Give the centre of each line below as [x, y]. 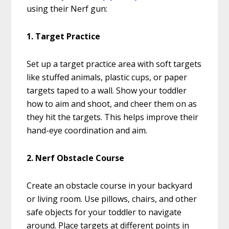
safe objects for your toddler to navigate [104, 212]
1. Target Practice [64, 37]
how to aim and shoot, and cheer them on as [112, 104]
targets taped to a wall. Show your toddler [107, 91]
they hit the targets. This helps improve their [113, 117]
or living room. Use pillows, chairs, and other [112, 199]
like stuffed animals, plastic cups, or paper [107, 77]
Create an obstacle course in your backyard [110, 186]
